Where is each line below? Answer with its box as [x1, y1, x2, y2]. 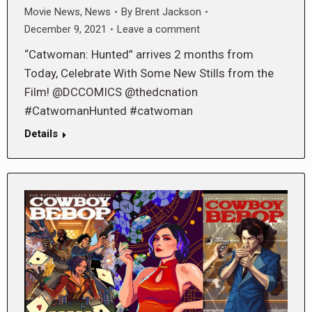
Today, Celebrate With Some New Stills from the [24, 65, 274, 80]
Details [24, 127, 58, 140]
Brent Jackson [135, 5, 201, 18]
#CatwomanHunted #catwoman [24, 103, 193, 118]
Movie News [24, 5, 80, 18]
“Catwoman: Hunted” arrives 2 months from [24, 47, 253, 61]
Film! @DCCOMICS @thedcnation [24, 84, 198, 99]
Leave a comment [117, 22, 200, 36]
